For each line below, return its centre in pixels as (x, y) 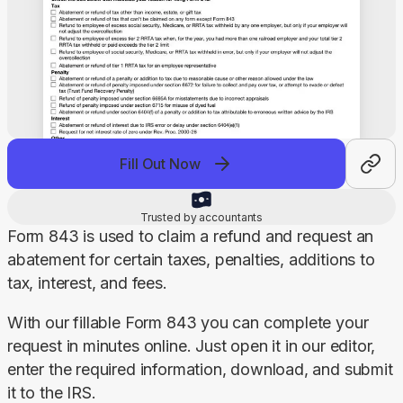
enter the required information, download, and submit (200, 369)
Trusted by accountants (201, 217)
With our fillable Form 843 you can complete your (188, 322)
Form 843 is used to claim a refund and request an (191, 236)
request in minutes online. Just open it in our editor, (192, 345)
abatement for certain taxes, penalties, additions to (191, 259)
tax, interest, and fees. (87, 282)
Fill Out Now (160, 163)
